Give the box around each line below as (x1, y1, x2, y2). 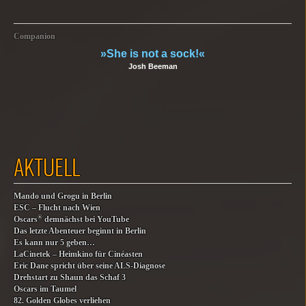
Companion (14, 32, 55, 41)
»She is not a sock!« (100, 48, 205, 59)
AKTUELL (14, 150, 80, 182)
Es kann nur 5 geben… (14, 238, 95, 247)
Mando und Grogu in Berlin (14, 192, 112, 201)
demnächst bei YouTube (42, 215, 129, 224)
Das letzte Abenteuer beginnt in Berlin (14, 227, 146, 236)
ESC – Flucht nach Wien (14, 204, 100, 212)
